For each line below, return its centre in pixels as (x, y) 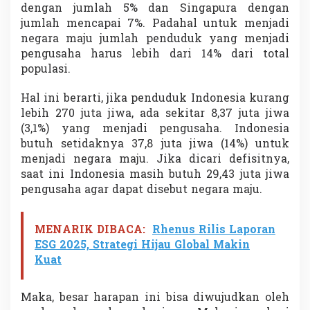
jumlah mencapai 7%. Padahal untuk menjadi (155, 24)
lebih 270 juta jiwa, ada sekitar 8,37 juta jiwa (155, 114)
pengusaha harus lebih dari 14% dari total (155, 54)
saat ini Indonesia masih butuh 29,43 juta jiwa (155, 175)
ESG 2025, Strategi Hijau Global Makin (142, 245)
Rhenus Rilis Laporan (214, 230)
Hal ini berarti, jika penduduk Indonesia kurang (155, 99)
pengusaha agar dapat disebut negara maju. (142, 190)
